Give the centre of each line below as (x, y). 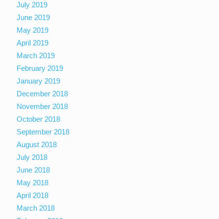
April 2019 (33, 43)
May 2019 (33, 30)
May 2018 (33, 182)
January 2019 (39, 81)
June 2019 (33, 17)
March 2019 (36, 55)
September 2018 (43, 131)
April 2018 (33, 195)
